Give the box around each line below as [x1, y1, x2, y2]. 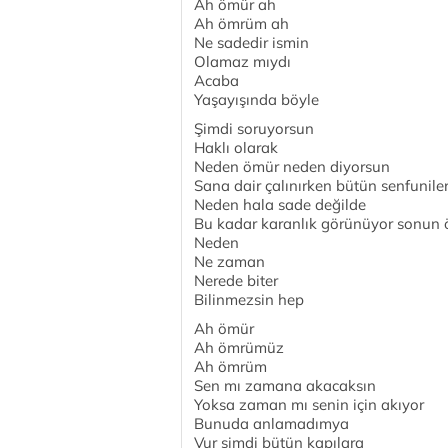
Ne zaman [194, 252, 265, 271]
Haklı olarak [194, 138, 278, 157]
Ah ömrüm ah [194, 14, 289, 33]
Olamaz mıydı [194, 52, 291, 71]
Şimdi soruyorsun [194, 119, 314, 138]
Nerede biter [194, 271, 278, 290]
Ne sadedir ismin [194, 33, 309, 52]
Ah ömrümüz [194, 338, 284, 357]
